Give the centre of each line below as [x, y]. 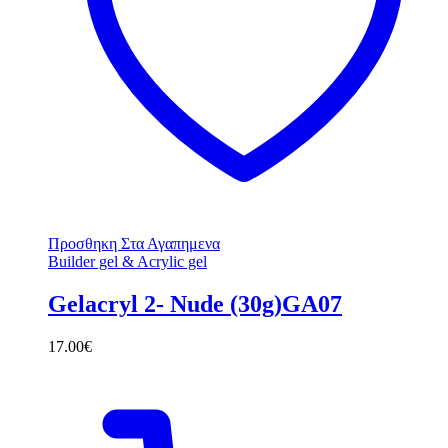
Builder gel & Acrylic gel [127, 262]
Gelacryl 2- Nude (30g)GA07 [195, 304]
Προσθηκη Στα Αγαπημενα [134, 244]
